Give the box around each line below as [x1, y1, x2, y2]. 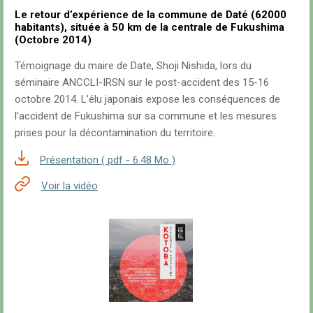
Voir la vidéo [41, 180, 98, 192]
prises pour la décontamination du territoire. [15, 126, 215, 139]
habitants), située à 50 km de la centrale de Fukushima [15, 20, 284, 34]
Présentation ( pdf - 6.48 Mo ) [40, 154, 175, 166]
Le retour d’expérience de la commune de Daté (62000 [15, 8, 286, 21]
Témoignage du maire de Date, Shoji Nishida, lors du [15, 59, 252, 72]
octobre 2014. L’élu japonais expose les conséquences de [15, 92, 280, 105]
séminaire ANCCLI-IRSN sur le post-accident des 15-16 [15, 75, 269, 89]
